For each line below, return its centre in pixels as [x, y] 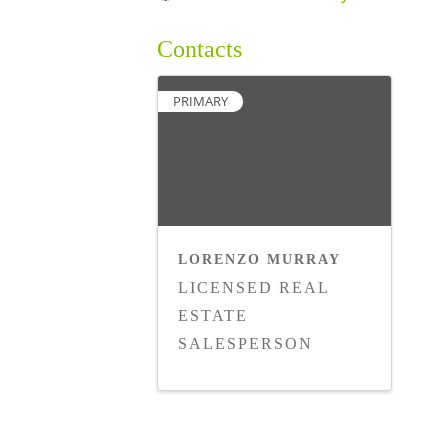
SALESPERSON [245, 343]
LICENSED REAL [253, 287]
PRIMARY [200, 100]
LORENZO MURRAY [259, 259]
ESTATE [213, 315]
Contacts [199, 48]
